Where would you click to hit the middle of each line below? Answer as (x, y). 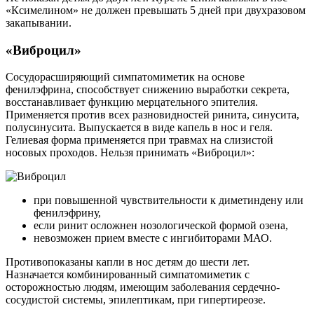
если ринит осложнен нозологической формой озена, (161, 226)
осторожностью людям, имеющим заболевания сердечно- (143, 287)
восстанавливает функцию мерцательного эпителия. (132, 102)
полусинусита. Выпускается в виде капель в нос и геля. (139, 128)
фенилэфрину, (67, 213)
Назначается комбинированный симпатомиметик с (128, 275)
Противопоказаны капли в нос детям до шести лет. (128, 262)
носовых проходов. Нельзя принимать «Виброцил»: (130, 153)
